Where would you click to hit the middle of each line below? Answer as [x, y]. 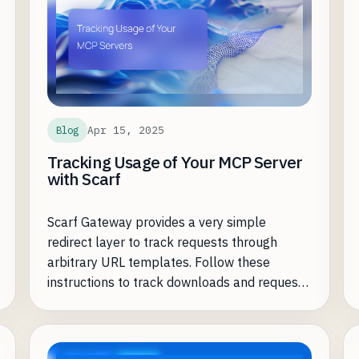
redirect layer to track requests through [162, 242]
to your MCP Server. [104, 303]
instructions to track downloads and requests [178, 282]
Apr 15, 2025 [125, 130]
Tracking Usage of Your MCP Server [175, 163]
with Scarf [84, 179]
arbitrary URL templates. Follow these [158, 262]
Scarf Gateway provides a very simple [156, 222]
